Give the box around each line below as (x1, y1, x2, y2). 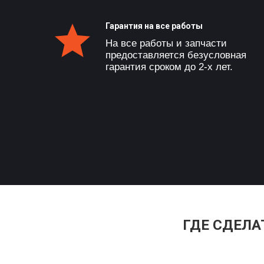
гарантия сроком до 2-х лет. (105, 61, 233, 72)
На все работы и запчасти (105, 38, 227, 49)
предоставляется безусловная (105, 49, 247, 61)
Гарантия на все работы (105, 21, 203, 31)
